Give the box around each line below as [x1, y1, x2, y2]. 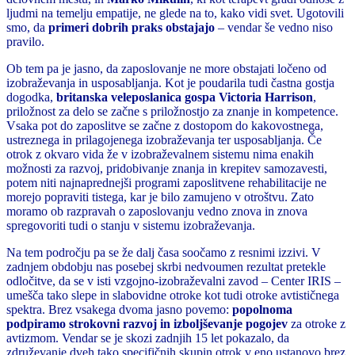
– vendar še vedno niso [215, 20, 333, 34]
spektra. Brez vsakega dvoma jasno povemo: [6, 302, 232, 316]
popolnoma [232, 302, 292, 316]
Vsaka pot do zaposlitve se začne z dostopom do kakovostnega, [6, 118, 323, 132]
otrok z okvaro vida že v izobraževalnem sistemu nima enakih [6, 147, 314, 161]
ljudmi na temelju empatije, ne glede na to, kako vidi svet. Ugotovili [6, 6, 344, 20]
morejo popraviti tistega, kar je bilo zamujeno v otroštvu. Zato [6, 189, 314, 204]
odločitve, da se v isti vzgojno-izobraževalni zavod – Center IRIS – [6, 273, 341, 288]
